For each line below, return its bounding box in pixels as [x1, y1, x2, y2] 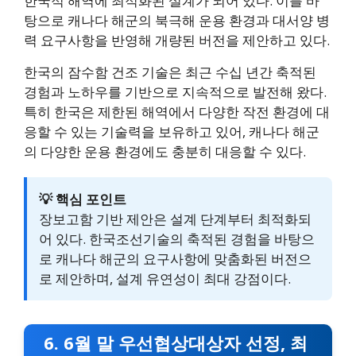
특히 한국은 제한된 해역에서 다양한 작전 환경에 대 [24, 103, 330, 122]
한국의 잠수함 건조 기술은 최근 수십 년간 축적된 [24, 63, 316, 82]
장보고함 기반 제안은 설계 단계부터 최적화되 [39, 210, 311, 229]
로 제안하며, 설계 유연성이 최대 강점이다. [39, 269, 291, 288]
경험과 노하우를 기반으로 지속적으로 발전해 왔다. [24, 83, 327, 102]
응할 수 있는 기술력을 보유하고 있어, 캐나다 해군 [24, 122, 319, 141]
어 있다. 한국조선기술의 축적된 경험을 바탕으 [39, 230, 315, 249]
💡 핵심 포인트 [39, 190, 126, 209]
